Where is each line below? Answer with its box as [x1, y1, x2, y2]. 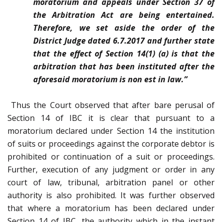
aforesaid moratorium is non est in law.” [33, 74, 187, 85]
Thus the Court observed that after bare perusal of [11, 100, 215, 111]
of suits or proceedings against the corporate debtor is [7, 138, 215, 150]
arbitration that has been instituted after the [33, 61, 215, 72]
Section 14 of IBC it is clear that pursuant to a [7, 112, 215, 124]
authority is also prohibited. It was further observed [7, 190, 215, 201]
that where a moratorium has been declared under [7, 203, 215, 214]
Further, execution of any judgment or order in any [7, 164, 215, 175]
